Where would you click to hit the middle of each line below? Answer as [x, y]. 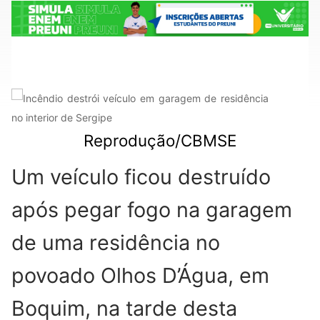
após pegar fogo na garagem [152, 209]
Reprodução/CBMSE [160, 140]
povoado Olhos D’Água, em [140, 275]
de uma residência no [116, 242]
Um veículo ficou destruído [141, 176]
